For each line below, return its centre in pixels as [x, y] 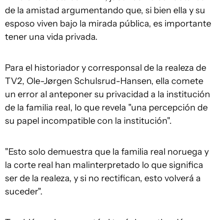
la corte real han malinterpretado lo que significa [104, 165]
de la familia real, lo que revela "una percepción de [106, 107]
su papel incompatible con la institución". [88, 121]
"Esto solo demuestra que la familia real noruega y [107, 151]
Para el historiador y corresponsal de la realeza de [106, 68]
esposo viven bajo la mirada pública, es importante [108, 23]
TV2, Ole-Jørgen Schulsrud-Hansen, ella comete [104, 81]
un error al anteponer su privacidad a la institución [108, 94]
